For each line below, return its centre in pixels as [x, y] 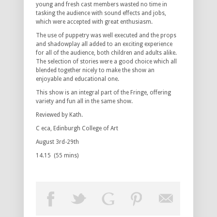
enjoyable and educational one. [77, 79]
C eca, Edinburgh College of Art [77, 128]
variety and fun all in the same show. [84, 101]
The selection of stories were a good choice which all [106, 61]
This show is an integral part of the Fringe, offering [103, 92]
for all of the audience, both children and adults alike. [106, 53]
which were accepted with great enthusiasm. [94, 22]
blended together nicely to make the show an [95, 70]
